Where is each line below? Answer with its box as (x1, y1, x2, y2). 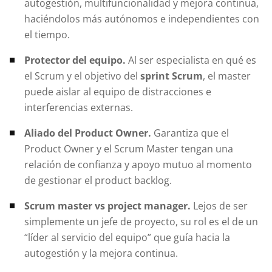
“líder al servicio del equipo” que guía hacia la (24, 230, 230, 244)
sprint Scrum (140, 69, 203, 83)
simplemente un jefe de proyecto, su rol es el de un (24, 214, 258, 228)
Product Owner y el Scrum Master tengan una (24, 141, 233, 155)
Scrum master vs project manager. (24, 199, 193, 212)
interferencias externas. (24, 100, 133, 114)
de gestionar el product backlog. (24, 173, 172, 187)
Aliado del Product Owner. (24, 126, 154, 140)
